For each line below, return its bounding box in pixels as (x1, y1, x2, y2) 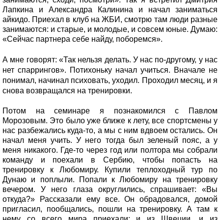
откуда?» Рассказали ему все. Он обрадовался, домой (2, 194, 218, 203)
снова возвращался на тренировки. (2, 86, 134, 95)
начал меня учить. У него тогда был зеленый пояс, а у (2, 136, 218, 144)
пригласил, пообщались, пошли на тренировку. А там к (2, 204, 218, 213)
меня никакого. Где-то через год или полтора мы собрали (2, 145, 218, 154)
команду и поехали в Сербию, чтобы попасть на (2, 155, 218, 164)
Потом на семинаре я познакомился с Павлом (2, 106, 218, 115)
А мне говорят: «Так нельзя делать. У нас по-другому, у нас (2, 55, 218, 64)
